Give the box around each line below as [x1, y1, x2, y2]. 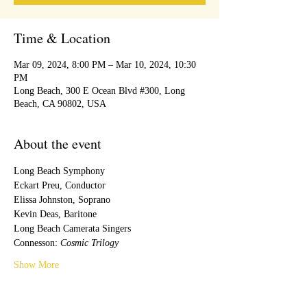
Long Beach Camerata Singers [14, 223, 131, 234]
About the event [14, 134, 101, 153]
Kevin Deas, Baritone [14, 209, 97, 219]
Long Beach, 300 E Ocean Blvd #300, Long [14, 86, 185, 96]
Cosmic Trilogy [60, 238, 119, 248]
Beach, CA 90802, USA [14, 99, 106, 109]
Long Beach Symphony [14, 166, 105, 176]
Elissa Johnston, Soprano [14, 195, 110, 205]
